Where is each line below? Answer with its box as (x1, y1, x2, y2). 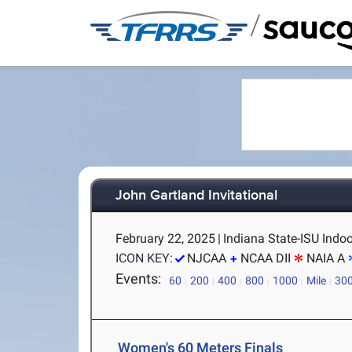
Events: (115, 270, 162, 287)
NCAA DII (240, 251, 291, 266)
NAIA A (306, 251, 346, 266)
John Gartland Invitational (115, 187, 278, 205)
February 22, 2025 (115, 231, 216, 246)
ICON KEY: (115, 251, 174, 266)
